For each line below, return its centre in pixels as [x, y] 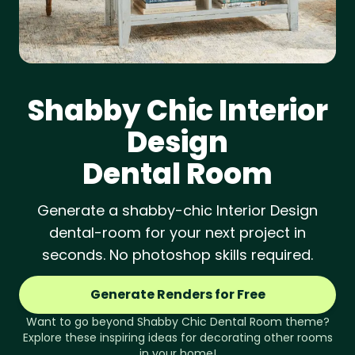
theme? [305, 322]
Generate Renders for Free [177, 294]
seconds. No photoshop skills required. [177, 255]
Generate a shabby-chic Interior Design [177, 210]
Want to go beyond [81, 322]
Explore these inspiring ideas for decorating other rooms [177, 338]
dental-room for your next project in [177, 233]
